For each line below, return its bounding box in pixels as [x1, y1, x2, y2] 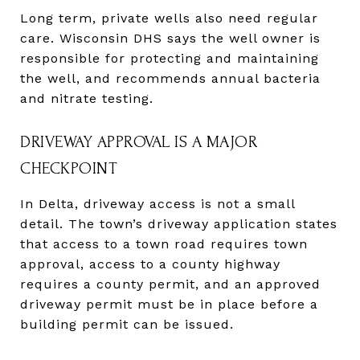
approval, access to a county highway [20, 256, 280, 272]
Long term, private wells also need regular [20, 10, 318, 26]
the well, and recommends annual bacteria [20, 70, 321, 86]
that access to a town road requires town [20, 235, 308, 252]
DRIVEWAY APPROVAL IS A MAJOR [20, 132, 257, 151]
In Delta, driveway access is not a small [20, 195, 295, 211]
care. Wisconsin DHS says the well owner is [20, 30, 321, 46]
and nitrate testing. [20, 90, 153, 106]
